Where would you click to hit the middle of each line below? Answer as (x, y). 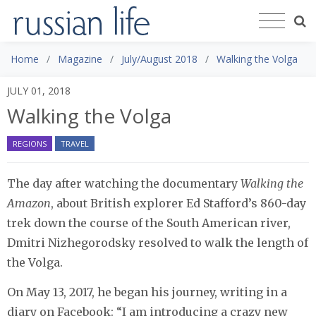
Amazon (29, 203)
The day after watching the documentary (124, 183)
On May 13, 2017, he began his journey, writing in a (147, 292)
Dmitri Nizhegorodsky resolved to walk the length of (158, 242)
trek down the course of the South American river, (149, 223)
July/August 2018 (159, 59)
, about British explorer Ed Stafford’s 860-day (178, 203)
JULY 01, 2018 (39, 90)
